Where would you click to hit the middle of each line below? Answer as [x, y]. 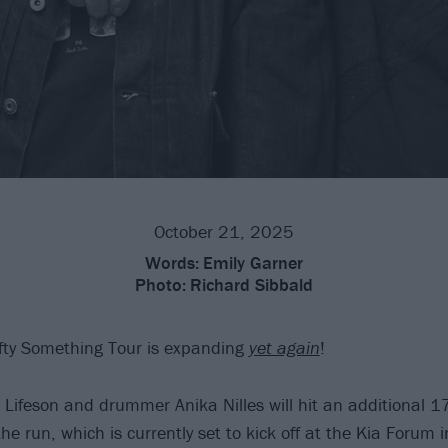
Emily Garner [253, 262]
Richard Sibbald [251, 284]
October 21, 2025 [224, 231]
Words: [172, 262]
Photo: [160, 284]
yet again [284, 347]
